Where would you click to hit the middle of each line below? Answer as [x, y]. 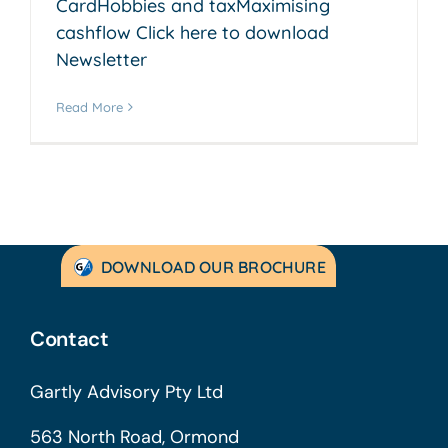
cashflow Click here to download [192, 32]
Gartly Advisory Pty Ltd [126, 392]
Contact [69, 339]
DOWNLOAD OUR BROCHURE [213, 266]
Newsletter [101, 59]
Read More [89, 106]
